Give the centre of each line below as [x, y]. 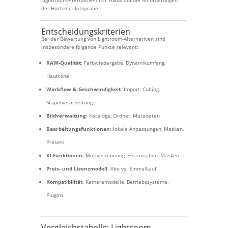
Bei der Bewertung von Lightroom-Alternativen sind [103, 39]
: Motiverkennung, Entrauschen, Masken [131, 155]
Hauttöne [58, 76]
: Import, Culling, [140, 89]
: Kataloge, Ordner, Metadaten [123, 116]
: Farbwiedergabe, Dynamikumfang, [123, 63]
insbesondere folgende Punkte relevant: [90, 47]
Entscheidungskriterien [85, 32]
